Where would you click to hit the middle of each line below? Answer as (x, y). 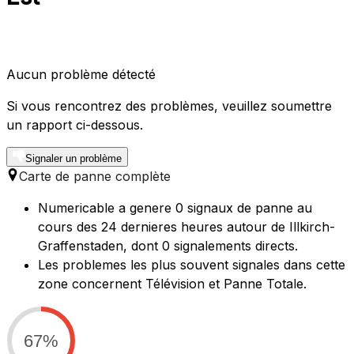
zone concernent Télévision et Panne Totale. (172, 284)
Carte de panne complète (95, 177)
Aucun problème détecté (81, 75)
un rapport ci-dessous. (75, 125)
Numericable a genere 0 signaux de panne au (175, 208)
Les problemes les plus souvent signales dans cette (192, 265)
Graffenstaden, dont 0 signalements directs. (168, 246)
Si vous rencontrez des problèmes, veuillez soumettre (169, 106)
